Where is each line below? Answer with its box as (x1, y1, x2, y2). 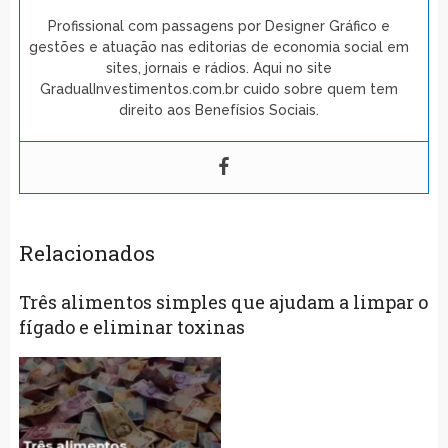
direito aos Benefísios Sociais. (118, 101, 319, 118)
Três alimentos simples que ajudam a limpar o (18, 289, 428, 314)
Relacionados (18, 238, 155, 267)
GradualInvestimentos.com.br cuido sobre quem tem (39, 80, 398, 97)
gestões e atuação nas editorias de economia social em (28, 38, 409, 55)
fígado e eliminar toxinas (18, 314, 245, 339)
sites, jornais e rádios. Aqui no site (105, 59, 332, 76)
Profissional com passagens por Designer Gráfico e (47, 17, 390, 34)
